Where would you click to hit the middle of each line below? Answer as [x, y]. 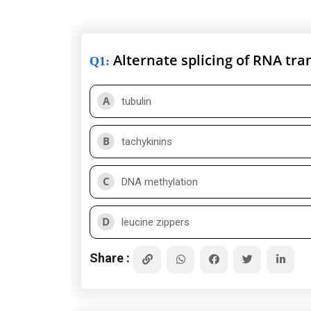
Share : [110, 258]
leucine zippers [155, 222]
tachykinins [147, 142]
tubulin [136, 101]
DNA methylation [160, 182]
